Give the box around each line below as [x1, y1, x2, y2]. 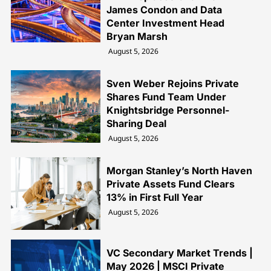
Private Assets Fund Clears [106, 178, 235, 191]
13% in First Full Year [106, 191, 204, 204]
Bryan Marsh [106, 30, 168, 43]
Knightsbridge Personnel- [106, 104, 230, 117]
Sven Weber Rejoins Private [106, 77, 240, 90]
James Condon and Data [106, 4, 223, 16]
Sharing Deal [106, 117, 167, 130]
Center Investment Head [106, 17, 225, 30]
